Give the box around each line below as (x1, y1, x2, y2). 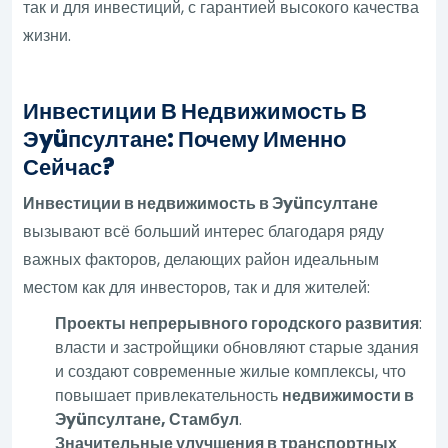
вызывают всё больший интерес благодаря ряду (23, 219, 385, 243)
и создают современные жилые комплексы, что (55, 359, 407, 383)
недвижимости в (282, 383, 415, 407)
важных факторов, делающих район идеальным (23, 247, 380, 271)
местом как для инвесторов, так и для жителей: (23, 275, 371, 299)
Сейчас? (23, 151, 116, 183)
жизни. (23, 23, 72, 47)
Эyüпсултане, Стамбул (55, 407, 240, 431)
